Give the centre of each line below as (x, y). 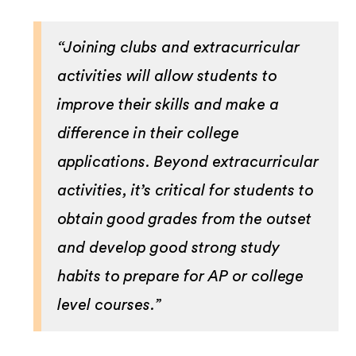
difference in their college (149, 133)
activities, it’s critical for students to (186, 190)
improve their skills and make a (168, 104)
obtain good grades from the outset (185, 219)
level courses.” (112, 305)
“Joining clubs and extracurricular (179, 47)
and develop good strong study (169, 248)
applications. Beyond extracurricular (188, 162)
